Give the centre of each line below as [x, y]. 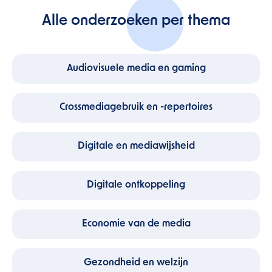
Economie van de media [136, 224]
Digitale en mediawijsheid [136, 146]
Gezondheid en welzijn [136, 263]
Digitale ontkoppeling [136, 185]
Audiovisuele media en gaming [136, 69]
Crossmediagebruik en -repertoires [136, 107]
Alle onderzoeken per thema [136, 21]
